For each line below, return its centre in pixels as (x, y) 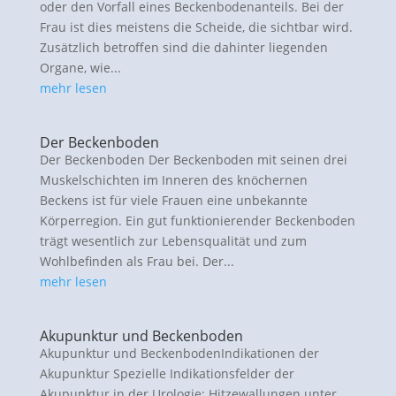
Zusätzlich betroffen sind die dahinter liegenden (183, 48)
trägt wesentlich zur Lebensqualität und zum (173, 241)
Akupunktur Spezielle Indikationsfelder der (167, 374)
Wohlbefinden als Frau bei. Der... (137, 262)
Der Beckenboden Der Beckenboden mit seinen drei (193, 160)
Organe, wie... (80, 68)
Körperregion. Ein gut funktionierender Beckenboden (197, 221)
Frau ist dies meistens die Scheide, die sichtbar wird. (196, 27)
